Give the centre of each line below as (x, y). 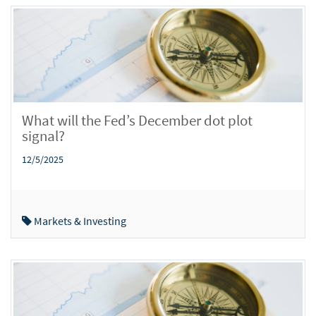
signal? (43, 135)
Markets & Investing (79, 221)
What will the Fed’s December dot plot (137, 120)
